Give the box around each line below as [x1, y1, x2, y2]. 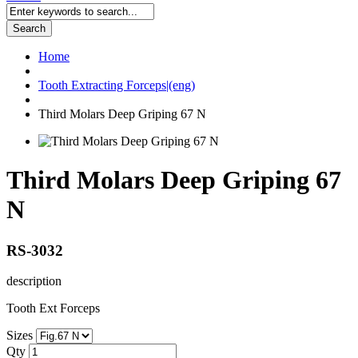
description [6, 274, 62, 288]
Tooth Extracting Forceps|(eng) [38, 78, 195, 92]
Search [13, 22, 46, 34]
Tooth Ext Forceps [6, 301, 100, 316]
